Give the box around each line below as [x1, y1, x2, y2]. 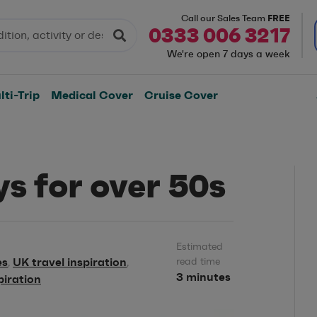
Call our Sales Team [181, 13, 268, 23]
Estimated [176, 241, 224, 253]
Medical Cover [51, 88, 133, 102]
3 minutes [176, 270, 231, 284]
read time [176, 255, 221, 267]
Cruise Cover [144, 88, 218, 102]
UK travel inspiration [13, 255, 127, 269]
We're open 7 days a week [167, 48, 291, 60]
